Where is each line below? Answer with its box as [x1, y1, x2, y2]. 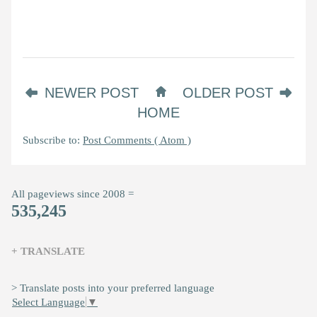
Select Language [12, 296, 85, 309]
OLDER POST [183, 85, 277, 100]
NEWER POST [45, 85, 139, 100]
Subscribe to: [23, 134, 83, 146]
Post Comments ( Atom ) [83, 134, 191, 146]
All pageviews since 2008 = [11, 188, 134, 200]
